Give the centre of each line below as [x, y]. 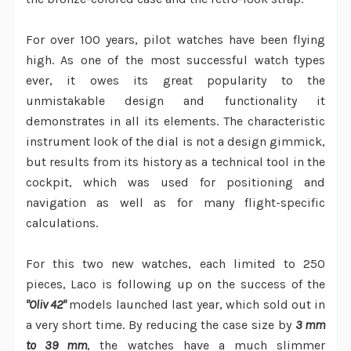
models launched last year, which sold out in [195, 305]
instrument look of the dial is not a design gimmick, [175, 142]
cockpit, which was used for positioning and [175, 183]
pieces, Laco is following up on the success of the [175, 284]
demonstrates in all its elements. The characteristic [175, 121]
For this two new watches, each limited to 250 [175, 264]
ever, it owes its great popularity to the [175, 81]
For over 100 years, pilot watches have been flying [175, 40]
